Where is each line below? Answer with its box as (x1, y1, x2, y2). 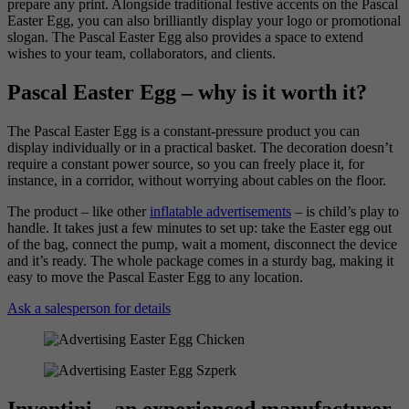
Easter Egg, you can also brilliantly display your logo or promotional (7, 13, 401, 29)
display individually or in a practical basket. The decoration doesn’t (7, 140, 393, 156)
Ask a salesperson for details (7, 300, 171, 317)
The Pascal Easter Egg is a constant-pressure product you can (7, 123, 360, 140)
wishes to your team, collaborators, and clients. (7, 46, 276, 62)
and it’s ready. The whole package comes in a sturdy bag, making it (7, 253, 393, 269)
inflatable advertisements (150, 204, 291, 220)
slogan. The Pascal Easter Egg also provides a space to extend (7, 29, 363, 46)
